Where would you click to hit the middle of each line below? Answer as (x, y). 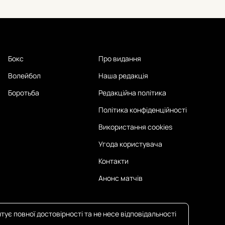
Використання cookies (135, 127)
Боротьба (24, 92)
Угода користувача (130, 144)
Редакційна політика (132, 92)
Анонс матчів (121, 178)
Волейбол (24, 75)
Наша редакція (123, 75)
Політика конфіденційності (143, 109)
